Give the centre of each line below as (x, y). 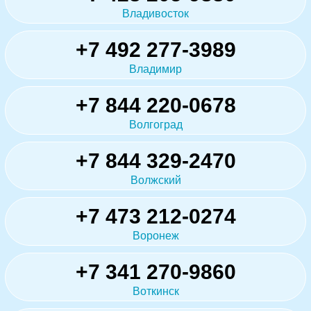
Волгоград (155, 125)
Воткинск (155, 291)
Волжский (155, 180)
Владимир (155, 69)
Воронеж (155, 236)
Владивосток (155, 14)
